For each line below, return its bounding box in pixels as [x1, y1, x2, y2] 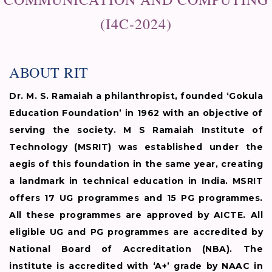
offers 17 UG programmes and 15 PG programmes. [9, 192, 263, 204]
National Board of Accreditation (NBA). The [9, 243, 263, 255]
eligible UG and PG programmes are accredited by [9, 226, 263, 238]
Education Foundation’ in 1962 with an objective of [9, 107, 263, 119]
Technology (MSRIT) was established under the [9, 141, 263, 153]
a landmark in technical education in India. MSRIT [9, 175, 263, 187]
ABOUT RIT [9, 63, 89, 83]
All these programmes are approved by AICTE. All [9, 209, 263, 221]
